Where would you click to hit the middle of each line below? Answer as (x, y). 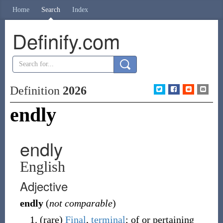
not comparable (81, 203)
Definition (36, 91)
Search (51, 10)
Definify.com (66, 41)
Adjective (44, 186)
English (42, 167)
